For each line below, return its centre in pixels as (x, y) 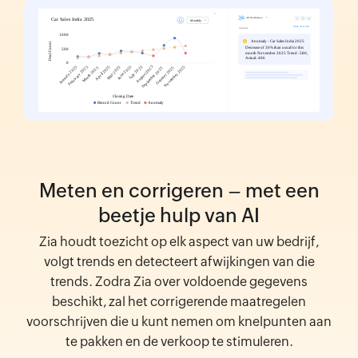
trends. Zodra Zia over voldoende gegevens (179, 281)
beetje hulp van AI (179, 215)
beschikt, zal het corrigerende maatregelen (179, 301)
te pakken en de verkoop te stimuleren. (179, 341)
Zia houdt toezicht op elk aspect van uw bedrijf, (179, 241)
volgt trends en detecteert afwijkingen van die (179, 261)
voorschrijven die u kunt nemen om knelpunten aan (179, 321)
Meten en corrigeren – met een (179, 190)
